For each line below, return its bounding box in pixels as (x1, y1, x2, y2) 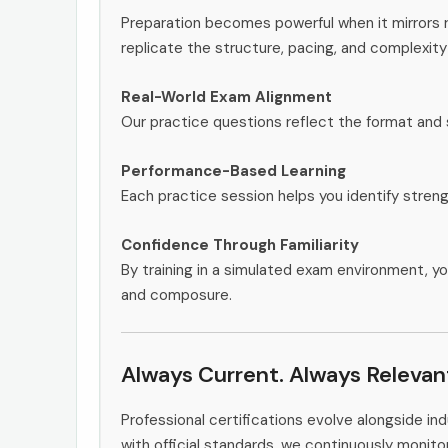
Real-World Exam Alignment (121, 86, 332, 107)
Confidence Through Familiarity (121, 234, 359, 255)
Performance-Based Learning (121, 160, 346, 181)
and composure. (121, 284, 232, 305)
